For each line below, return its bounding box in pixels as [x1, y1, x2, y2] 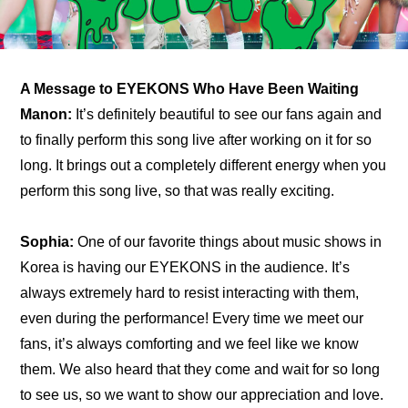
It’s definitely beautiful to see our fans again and [72, 107, 382, 123]
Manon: [20, 107, 73, 123]
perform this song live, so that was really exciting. [20, 183, 335, 199]
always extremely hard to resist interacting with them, [20, 285, 360, 301]
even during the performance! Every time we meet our [20, 311, 364, 327]
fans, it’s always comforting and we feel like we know [20, 336, 360, 352]
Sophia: [20, 234, 75, 250]
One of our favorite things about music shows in [74, 234, 382, 250]
